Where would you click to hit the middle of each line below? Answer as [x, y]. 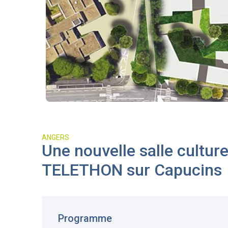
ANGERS [55, 137]
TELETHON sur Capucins [132, 170]
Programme [85, 218]
